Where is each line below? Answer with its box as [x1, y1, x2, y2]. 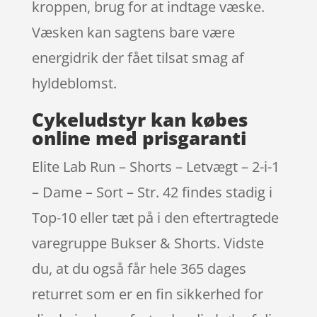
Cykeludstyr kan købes [31, 106, 248, 132]
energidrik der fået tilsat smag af [31, 47, 244, 67]
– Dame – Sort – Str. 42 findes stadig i [31, 182, 272, 202]
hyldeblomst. [31, 73, 117, 93]
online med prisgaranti [31, 125, 246, 151]
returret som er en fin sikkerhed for [31, 284, 263, 304]
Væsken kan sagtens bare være [31, 22, 235, 42]
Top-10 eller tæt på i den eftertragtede [31, 207, 279, 227]
